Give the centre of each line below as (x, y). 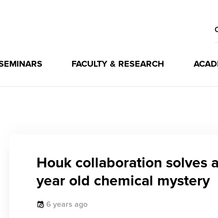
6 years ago (67, 204)
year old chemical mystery (123, 181)
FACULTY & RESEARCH (118, 64)
